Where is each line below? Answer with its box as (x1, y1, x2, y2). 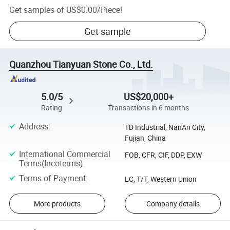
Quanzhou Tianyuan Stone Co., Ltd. (9, 57, 154, 70)
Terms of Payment (18, 172, 86, 184)
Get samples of (9, 4, 65, 15)
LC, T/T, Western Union (124, 174, 197, 184)
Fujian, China (124, 133, 166, 143)
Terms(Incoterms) (18, 157, 83, 169)
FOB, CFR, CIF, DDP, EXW (124, 149, 202, 160)
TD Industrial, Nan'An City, (124, 122, 205, 132)
